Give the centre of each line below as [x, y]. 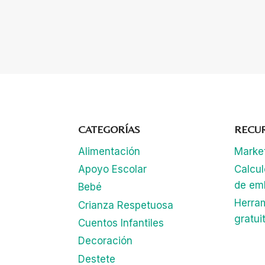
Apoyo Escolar [112, 169]
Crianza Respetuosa [125, 205]
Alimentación [109, 151]
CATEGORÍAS [109, 129]
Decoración [105, 241]
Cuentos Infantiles [121, 223]
